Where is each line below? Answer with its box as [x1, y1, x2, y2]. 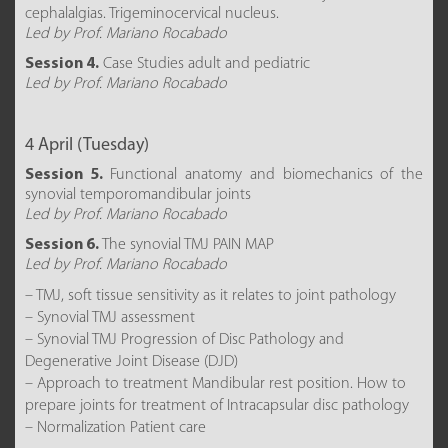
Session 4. [25, 56, 99, 72]
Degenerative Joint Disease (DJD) [25, 354, 238, 370]
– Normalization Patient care [25, 420, 206, 436]
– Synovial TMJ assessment [25, 310, 195, 326]
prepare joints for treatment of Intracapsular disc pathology [25, 398, 409, 414]
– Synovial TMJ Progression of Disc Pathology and [25, 332, 344, 348]
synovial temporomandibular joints [25, 187, 251, 203]
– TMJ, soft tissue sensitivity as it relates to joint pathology [25, 288, 396, 304]
